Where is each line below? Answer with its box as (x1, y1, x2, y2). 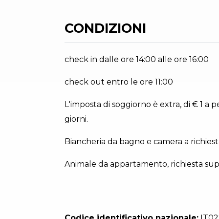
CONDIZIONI (65, 20, 146, 37)
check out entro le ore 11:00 (65, 77, 173, 87)
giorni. (65, 114, 88, 124)
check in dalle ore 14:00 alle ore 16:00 (65, 55, 209, 65)
